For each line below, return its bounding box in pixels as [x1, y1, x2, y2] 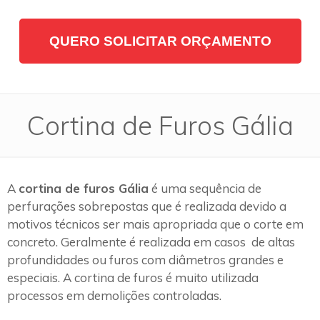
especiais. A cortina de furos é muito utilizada [7, 269, 259, 285]
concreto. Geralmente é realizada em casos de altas [7, 234, 295, 249]
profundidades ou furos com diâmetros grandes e [7, 251, 284, 267]
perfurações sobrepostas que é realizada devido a [7, 198, 286, 214]
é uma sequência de [149, 180, 261, 196]
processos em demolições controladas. [7, 287, 221, 303]
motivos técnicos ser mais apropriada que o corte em [7, 216, 304, 231]
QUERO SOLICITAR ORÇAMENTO [49, 33, 271, 49]
